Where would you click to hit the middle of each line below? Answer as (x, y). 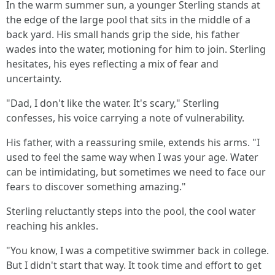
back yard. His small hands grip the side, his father (123, 34)
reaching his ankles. (52, 226)
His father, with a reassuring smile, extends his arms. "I (133, 142)
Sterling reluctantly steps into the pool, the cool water (131, 211)
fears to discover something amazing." (96, 187)
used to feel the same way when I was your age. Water (132, 157)
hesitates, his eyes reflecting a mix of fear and (112, 64)
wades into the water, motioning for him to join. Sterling (136, 49)
